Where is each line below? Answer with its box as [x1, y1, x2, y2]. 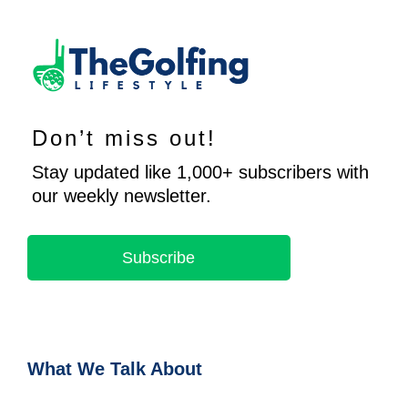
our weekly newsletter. [32, 185, 211, 206]
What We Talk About [27, 358, 202, 379]
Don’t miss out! [32, 125, 217, 150]
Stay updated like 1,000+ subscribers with [32, 161, 369, 182]
